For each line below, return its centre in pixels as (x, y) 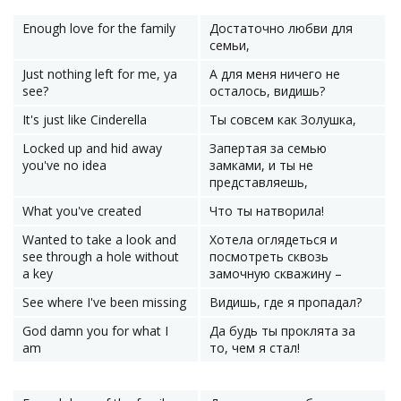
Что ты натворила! (267, 211)
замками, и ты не (261, 165)
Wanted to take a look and (99, 239)
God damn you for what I (95, 331)
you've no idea (64, 165)
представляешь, (259, 182)
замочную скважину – (276, 273)
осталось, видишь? (267, 91)
